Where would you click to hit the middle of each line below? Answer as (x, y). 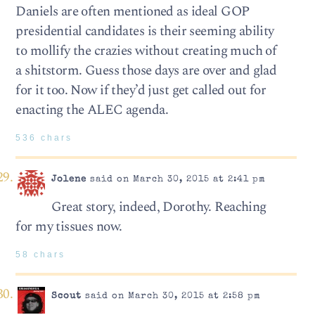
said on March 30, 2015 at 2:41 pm (176, 179)
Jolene (69, 179)
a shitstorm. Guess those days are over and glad (146, 71)
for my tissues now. (69, 227)
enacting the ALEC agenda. (92, 110)
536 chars (44, 138)
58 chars (41, 255)
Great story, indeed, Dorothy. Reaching (159, 207)
